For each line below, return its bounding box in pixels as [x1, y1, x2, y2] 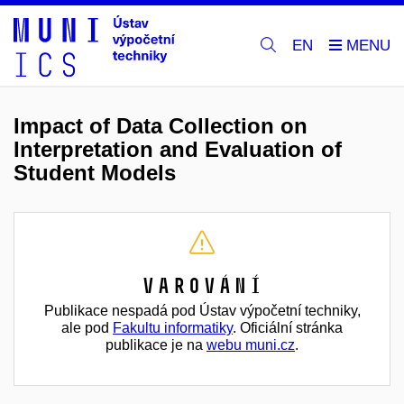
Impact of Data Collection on [14, 114, 308, 138]
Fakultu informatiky [113, 320, 233, 335]
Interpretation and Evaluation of [14, 137, 342, 161]
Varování [141, 272, 263, 298]
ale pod [61, 320, 113, 335]
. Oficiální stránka [233, 320, 343, 335]
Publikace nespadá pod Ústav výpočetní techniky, [43, 303, 361, 318]
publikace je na [106, 337, 207, 353]
